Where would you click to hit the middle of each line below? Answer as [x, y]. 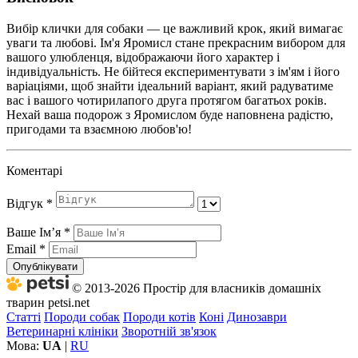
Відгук [26, 203]
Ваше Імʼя [35, 232]
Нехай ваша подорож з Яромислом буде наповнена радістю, [170, 114]
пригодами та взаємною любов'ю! [99, 129]
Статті [24, 316]
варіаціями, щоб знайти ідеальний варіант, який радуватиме [170, 86]
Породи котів [159, 316]
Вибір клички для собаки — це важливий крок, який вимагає [175, 28]
